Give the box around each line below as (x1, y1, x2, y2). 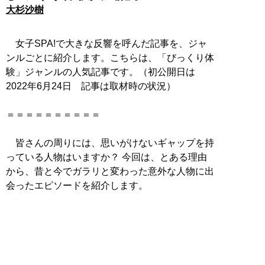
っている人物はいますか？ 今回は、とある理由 (6, 151, 207, 162)
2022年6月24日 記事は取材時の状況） (6, 80, 176, 91)
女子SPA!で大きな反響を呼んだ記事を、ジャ (6, 38, 207, 49)
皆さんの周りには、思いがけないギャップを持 (6, 137, 214, 148)
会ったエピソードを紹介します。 (6, 180, 148, 190)
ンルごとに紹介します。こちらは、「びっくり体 (6, 52, 214, 63)
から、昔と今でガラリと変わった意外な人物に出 (6, 166, 214, 176)
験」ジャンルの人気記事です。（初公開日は (6, 66, 195, 77)
